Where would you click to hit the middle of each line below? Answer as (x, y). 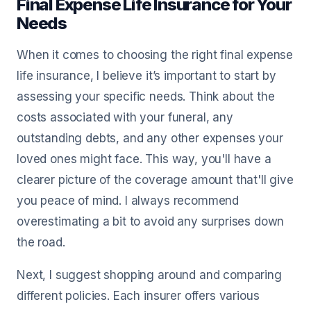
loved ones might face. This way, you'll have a (144, 159)
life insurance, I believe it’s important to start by (146, 76)
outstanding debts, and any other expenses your (150, 138)
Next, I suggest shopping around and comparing (149, 275)
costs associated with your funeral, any (125, 117)
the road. (41, 242)
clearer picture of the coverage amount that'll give (155, 180)
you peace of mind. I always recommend (128, 201)
